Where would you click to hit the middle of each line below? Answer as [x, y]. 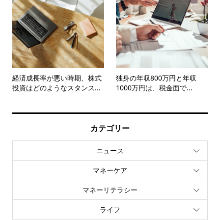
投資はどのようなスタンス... [56, 88]
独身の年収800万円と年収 [156, 78]
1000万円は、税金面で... [154, 88]
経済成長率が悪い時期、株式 [57, 78]
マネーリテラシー [110, 190]
